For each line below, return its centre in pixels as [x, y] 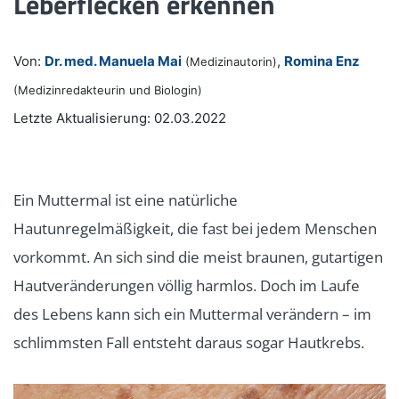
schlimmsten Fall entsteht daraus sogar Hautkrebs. [189, 342]
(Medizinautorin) [231, 61]
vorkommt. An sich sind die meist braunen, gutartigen [198, 256]
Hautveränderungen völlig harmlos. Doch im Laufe [187, 285]
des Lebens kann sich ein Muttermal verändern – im [192, 313]
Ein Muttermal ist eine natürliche [126, 199]
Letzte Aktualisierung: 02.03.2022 [120, 118]
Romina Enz [322, 61]
